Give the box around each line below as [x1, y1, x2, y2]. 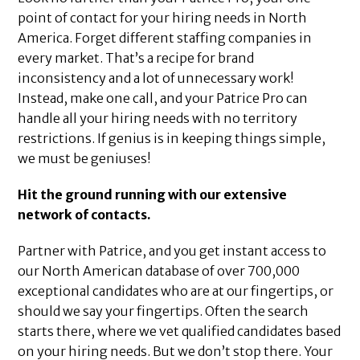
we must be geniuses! [18, 150, 152, 167]
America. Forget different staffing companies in [18, 30, 313, 47]
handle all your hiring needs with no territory [18, 110, 298, 127]
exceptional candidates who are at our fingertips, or [18, 283, 334, 300]
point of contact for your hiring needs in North [18, 10, 308, 27]
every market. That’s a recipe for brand [18, 50, 255, 67]
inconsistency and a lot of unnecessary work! [18, 70, 295, 87]
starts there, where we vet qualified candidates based [18, 323, 342, 340]
